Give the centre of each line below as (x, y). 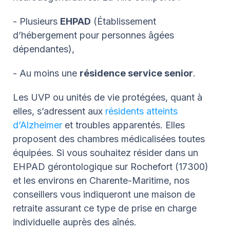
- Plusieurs (36, 21)
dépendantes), (44, 49)
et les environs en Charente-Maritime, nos (101, 180)
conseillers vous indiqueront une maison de (104, 194)
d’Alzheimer (37, 125)
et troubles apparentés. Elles (123, 125)
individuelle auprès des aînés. (76, 222)
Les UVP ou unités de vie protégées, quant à (108, 97)
